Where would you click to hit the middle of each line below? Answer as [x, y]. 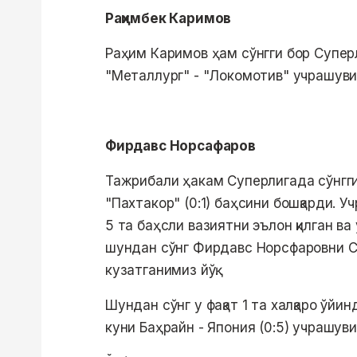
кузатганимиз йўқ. [162, 271]
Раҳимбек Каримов [169, 19]
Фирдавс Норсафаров [180, 146]
